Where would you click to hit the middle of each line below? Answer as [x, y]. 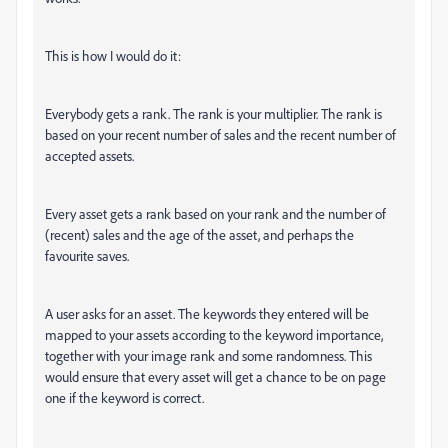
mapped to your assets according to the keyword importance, [214, 334]
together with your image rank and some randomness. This [208, 355]
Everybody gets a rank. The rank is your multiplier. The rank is [213, 113]
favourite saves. [87, 255]
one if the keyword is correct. [124, 397]
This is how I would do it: [113, 55]
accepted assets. [89, 155]
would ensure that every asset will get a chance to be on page [215, 376]
